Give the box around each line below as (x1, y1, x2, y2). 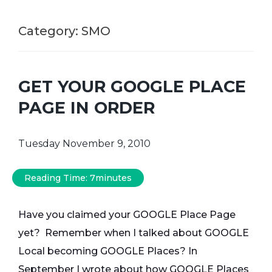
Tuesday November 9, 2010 (18, 138, 151, 150)
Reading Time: (24, 172, 90, 184)
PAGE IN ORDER (18, 98, 155, 118)
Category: (18, 24, 81, 38)
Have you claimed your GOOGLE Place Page (18, 209, 236, 221)
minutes (95, 172, 132, 184)
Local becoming (18, 245, 100, 257)
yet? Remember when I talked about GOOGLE (18, 227, 249, 239)
